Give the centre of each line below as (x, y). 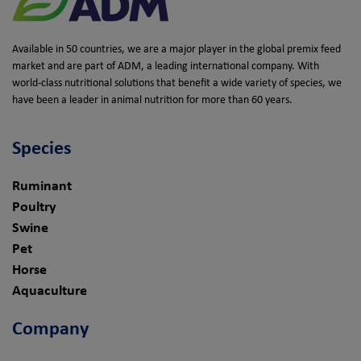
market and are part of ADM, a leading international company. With (166, 66)
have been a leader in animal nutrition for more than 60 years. (152, 100)
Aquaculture (50, 291)
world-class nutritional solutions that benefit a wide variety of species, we (177, 83)
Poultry (34, 207)
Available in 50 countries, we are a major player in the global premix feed (176, 49)
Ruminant (42, 186)
